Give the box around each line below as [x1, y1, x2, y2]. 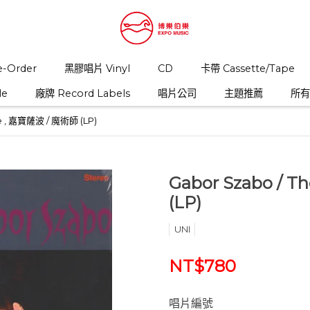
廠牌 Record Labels [35, 87, 130, 100]
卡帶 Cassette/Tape [200, 62, 295, 75]
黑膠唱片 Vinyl [64, 62, 130, 75]
